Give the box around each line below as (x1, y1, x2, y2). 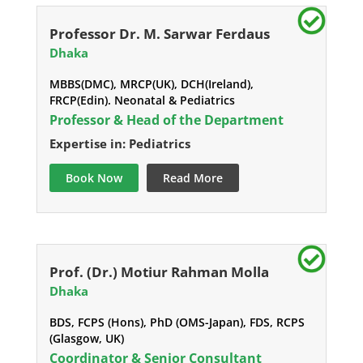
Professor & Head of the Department (49, 111, 284, 130)
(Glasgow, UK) (49, 331, 124, 347)
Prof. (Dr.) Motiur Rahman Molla (49, 263, 269, 282)
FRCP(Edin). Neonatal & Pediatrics (49, 92, 235, 109)
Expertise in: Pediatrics (49, 135, 190, 152)
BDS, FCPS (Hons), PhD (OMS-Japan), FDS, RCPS (49, 314, 305, 331)
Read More (162, 170, 223, 186)
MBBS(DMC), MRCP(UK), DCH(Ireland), (49, 76, 254, 92)
